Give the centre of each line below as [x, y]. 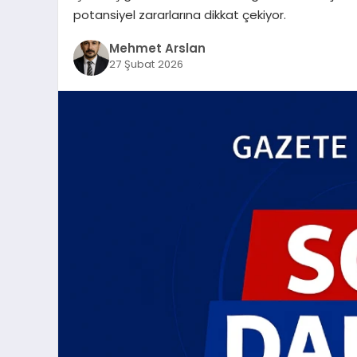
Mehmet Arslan [157, 49]
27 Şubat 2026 [146, 65]
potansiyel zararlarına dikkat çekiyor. [179, 14]
